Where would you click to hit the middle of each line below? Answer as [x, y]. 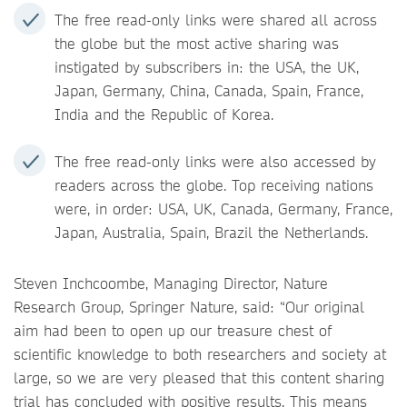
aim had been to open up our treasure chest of [173, 330]
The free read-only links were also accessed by [215, 161]
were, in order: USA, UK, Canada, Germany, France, [223, 208]
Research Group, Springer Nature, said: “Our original [189, 307]
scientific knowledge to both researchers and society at [200, 354]
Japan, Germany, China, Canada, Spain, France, [209, 90]
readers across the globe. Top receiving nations [214, 185]
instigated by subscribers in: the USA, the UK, [207, 67]
